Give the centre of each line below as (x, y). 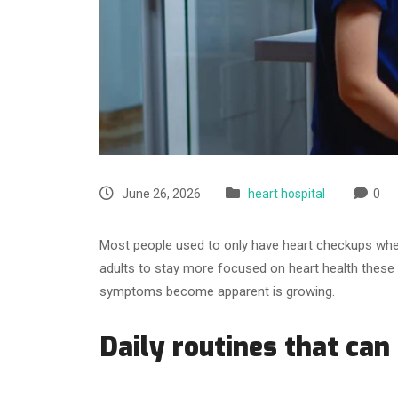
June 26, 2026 (160, 193)
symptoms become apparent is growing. (217, 291)
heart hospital (287, 193)
